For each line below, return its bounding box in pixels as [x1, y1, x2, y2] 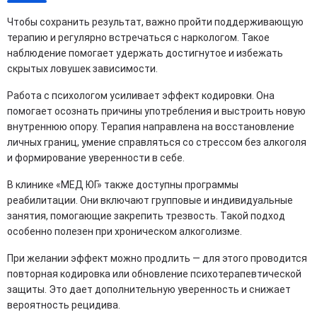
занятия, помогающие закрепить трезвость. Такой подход [7, 210, 285, 222]
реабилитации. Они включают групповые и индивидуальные [7, 195, 293, 207]
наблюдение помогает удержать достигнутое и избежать [7, 47, 283, 59]
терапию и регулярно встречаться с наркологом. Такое [7, 32, 270, 44]
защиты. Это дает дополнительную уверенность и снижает [7, 284, 291, 296]
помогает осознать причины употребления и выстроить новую [7, 105, 306, 117]
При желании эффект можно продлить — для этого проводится [7, 253, 307, 265]
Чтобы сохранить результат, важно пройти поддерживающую [7, 16, 304, 28]
